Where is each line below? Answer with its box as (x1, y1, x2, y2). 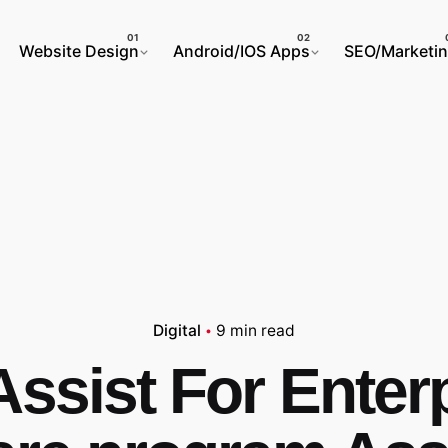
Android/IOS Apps (172, 41, 310, 61)
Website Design (18, 41, 139, 61)
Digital (153, 320, 201, 340)
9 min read (216, 320, 295, 340)
